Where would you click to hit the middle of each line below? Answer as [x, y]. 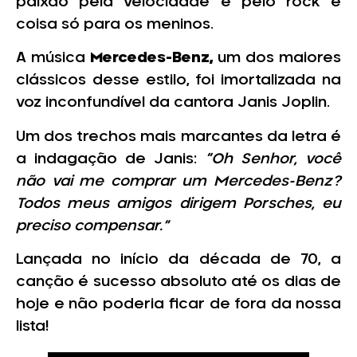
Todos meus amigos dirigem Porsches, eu [178, 204]
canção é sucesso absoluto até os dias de [178, 282]
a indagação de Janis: [110, 159]
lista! [32, 326]
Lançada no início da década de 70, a [178, 259]
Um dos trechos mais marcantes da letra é [178, 137]
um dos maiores [280, 59]
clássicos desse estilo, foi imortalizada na [178, 81]
